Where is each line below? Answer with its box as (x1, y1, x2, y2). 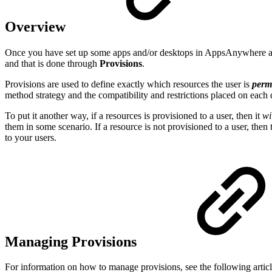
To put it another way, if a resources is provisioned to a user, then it (5, 110, 262, 121)
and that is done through (5, 58, 100, 69)
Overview (5, 18, 69, 35)
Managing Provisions (5, 233, 140, 250)
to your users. (5, 132, 56, 143)
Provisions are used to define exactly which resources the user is (5, 78, 252, 89)
